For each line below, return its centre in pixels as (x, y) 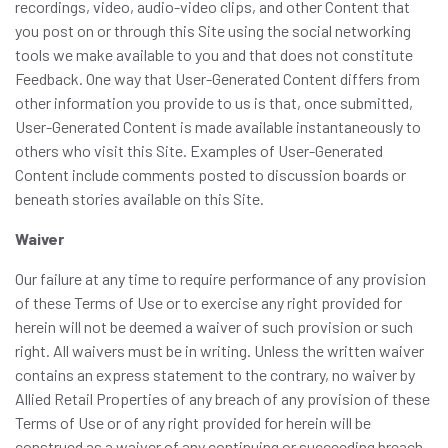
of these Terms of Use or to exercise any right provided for (208, 302)
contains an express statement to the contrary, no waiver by (215, 374)
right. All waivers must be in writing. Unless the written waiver (219, 350)
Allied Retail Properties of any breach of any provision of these (222, 398)
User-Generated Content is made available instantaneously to (218, 126)
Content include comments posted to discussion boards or (210, 174)
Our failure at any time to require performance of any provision (220, 278)
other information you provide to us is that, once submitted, (214, 102)
